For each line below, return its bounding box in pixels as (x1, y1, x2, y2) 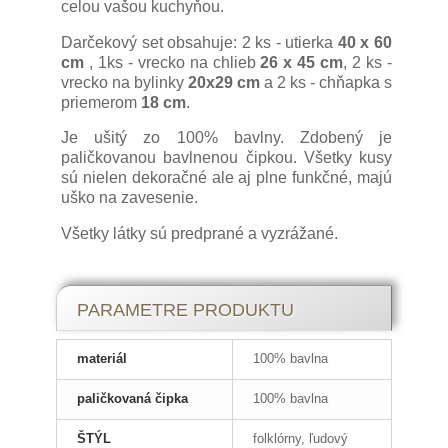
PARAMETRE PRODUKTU (77, 300, 294, 321)
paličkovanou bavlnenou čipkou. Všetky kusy (61, 149, 392, 167)
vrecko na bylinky (61, 73, 188, 91)
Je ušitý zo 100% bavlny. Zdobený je (61, 129, 392, 147)
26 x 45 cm (255, 53, 344, 71)
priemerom (61, 93, 141, 111)
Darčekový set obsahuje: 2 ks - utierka (61, 33, 338, 51)
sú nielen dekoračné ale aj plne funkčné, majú (61, 169, 392, 187)
